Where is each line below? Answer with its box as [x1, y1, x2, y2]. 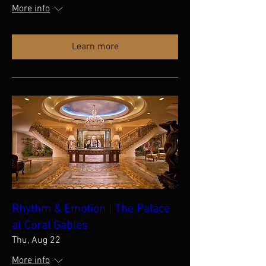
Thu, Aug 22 [12, 235, 61, 246]
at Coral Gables [12, 218, 88, 233]
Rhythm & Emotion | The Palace [12, 202, 170, 216]
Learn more [71, 40, 119, 53]
